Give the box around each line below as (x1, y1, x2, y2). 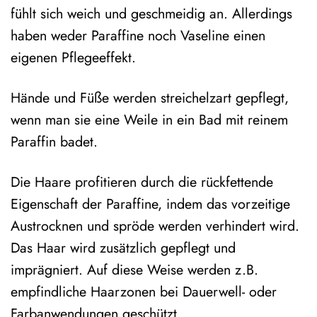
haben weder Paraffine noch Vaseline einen (11, 25, 265, 46)
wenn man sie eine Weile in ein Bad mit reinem (11, 110, 288, 129)
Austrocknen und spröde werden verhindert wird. (11, 215, 299, 236)
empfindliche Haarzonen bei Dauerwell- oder (11, 281, 277, 301)
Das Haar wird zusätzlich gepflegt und (11, 237, 236, 258)
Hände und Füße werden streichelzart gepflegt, (11, 88, 289, 108)
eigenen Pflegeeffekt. (11, 47, 136, 68)
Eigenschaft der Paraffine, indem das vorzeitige (11, 193, 290, 214)
